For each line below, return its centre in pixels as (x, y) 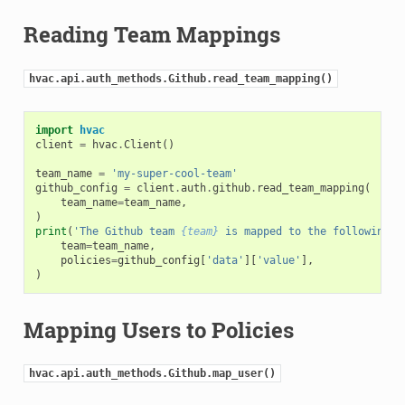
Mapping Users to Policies (158, 330)
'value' (278, 260)
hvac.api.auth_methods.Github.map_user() (152, 374)
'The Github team (127, 231)
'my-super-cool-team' (174, 173)
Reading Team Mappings (151, 34)
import (54, 130)
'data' (225, 260)
